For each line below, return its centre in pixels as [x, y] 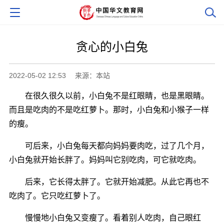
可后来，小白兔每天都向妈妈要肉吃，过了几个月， [109, 145]
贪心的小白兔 [112, 46]
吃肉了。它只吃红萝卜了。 [57, 195]
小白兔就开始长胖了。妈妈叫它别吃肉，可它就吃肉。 [105, 159]
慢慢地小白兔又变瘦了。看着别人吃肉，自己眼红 [105, 217]
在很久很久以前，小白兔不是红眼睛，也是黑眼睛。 [109, 95]
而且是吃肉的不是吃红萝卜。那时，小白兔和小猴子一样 [109, 109]
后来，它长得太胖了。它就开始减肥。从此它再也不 [109, 181]
